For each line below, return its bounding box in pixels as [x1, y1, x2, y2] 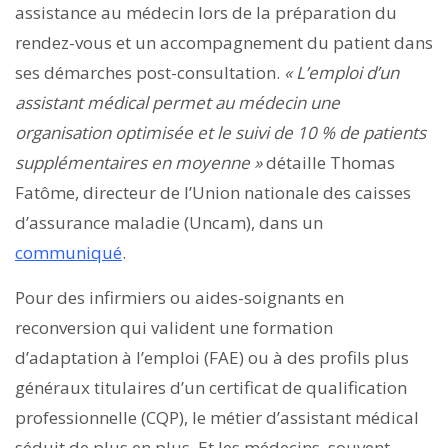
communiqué [15, 240, 122, 264]
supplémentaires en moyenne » [15, 150, 262, 174]
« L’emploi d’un [284, 60, 399, 84]
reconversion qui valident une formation [15, 315, 333, 339]
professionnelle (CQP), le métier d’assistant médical [15, 405, 419, 429]
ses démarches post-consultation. [15, 60, 284, 84]
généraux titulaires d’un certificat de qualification [15, 375, 407, 399]
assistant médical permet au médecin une [15, 90, 340, 114]
